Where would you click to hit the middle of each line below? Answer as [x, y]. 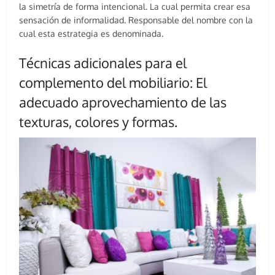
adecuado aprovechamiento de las [123, 102]
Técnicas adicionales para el [103, 63]
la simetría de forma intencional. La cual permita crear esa [135, 7]
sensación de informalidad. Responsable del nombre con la [136, 20]
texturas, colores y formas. [99, 122]
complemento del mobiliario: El [113, 83]
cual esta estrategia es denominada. [91, 34]
